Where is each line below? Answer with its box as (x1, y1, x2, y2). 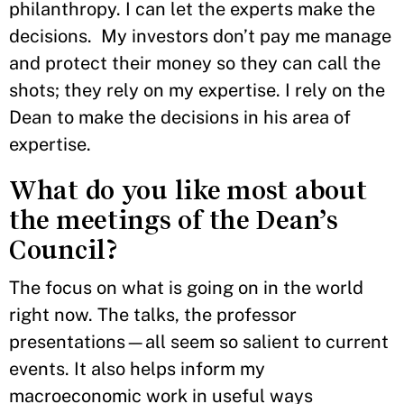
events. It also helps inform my (9, 358, 265, 380)
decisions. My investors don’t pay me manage (9, 25, 391, 47)
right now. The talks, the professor (9, 304, 297, 326)
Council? (9, 234, 128, 265)
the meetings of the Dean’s (9, 205, 338, 235)
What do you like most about (9, 175, 367, 206)
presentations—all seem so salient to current (9, 331, 389, 353)
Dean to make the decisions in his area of (9, 106, 351, 128)
